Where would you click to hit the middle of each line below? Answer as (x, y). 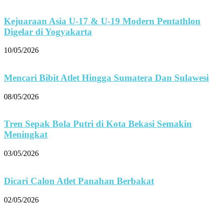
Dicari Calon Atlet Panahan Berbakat (79, 181)
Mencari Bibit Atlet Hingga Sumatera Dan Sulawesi (106, 78)
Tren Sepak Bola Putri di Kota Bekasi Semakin (98, 124)
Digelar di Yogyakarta (48, 31)
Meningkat (26, 135)
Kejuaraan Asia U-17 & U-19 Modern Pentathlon (102, 21)
